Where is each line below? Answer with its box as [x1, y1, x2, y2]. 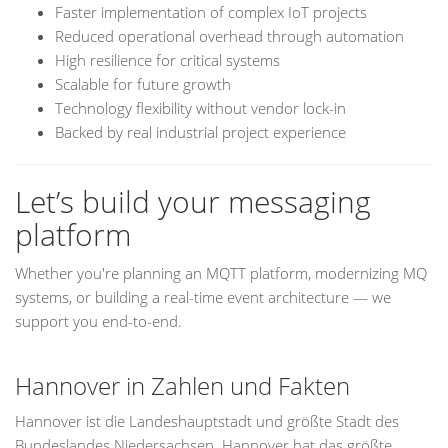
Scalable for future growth [55, 74, 231, 94]
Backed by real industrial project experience [55, 122, 346, 142]
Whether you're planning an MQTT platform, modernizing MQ [15, 263, 427, 283]
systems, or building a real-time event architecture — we [15, 287, 391, 307]
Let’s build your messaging [15, 181, 371, 222]
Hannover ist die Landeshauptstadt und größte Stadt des [15, 411, 399, 431]
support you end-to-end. [15, 311, 182, 331]
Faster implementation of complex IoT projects [55, 2, 367, 22]
